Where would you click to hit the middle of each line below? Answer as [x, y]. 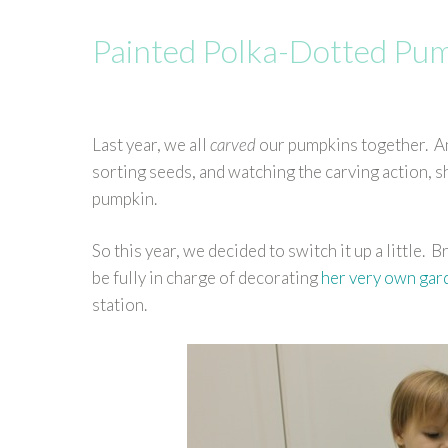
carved [233, 144]
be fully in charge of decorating [206, 277]
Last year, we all [151, 144]
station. [119, 304]
